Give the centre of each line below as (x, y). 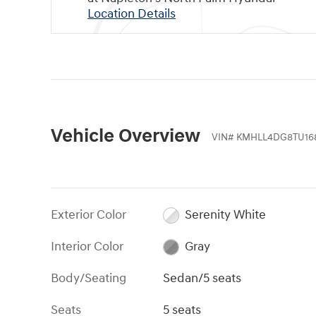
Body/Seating (89, 278)
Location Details (132, 13)
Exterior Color (89, 214)
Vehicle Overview (126, 136)
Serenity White (225, 214)
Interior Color (87, 246)
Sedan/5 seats (202, 278)
